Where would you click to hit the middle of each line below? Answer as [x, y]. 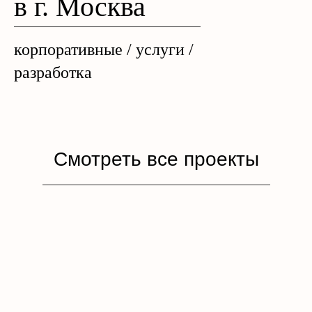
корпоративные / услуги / [104, 49]
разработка [53, 72]
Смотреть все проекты [156, 159]
